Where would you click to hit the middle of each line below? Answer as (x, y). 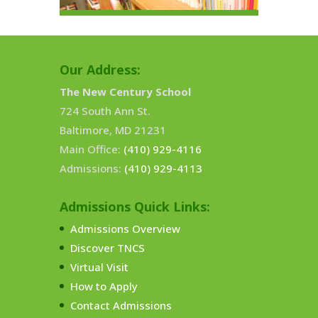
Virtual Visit (99, 267)
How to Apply (104, 286)
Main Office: (92, 149)
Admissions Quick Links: (135, 207)
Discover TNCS (108, 248)
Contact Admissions (121, 306)
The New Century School (125, 92)
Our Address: (100, 70)
